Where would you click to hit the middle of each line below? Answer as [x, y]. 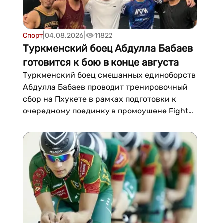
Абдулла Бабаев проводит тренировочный [105, 87]
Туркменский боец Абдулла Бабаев [108, 48]
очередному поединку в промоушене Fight [105, 111]
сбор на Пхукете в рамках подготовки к [99, 99]
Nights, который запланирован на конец [100, 123]
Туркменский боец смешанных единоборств [109, 75]
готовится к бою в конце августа [101, 62]
